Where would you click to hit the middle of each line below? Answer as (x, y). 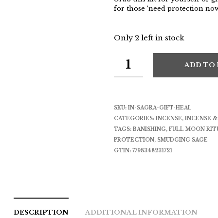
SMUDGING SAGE (182, 140)
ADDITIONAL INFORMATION (141, 212)
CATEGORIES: (135, 118)
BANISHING (149, 129)
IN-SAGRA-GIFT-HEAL (160, 108)
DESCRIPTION (41, 212)
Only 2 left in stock (149, 38)
